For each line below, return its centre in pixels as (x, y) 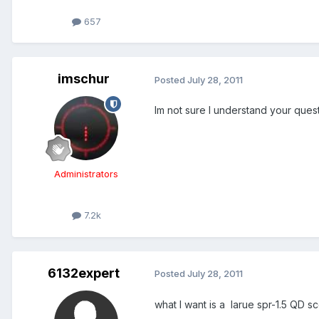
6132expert (83, 273)
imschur (83, 79)
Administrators (86, 174)
